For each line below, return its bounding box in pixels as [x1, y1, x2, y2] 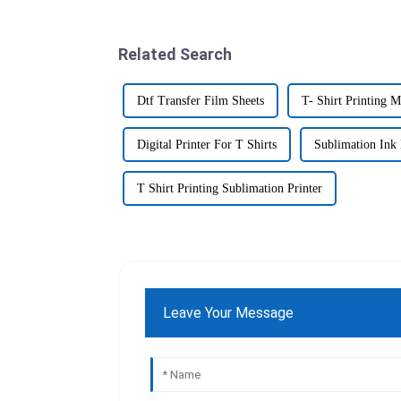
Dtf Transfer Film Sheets [137, 94, 264, 108]
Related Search [118, 45, 232, 64]
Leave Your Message [163, 303, 294, 321]
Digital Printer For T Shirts [137, 138, 277, 152]
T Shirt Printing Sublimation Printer [137, 182, 322, 196]
